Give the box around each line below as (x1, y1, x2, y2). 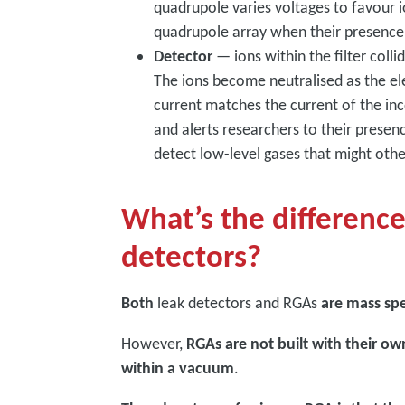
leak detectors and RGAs (154, 293, 322, 313)
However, (121, 334, 187, 353)
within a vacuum (121, 358, 235, 378)
